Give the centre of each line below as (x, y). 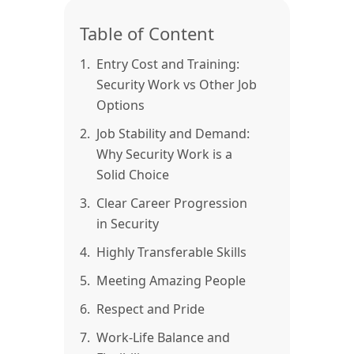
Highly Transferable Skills (171, 252)
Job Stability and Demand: (173, 134)
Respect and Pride (151, 309)
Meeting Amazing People (171, 281)
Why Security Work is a (164, 154)
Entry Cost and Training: (168, 64)
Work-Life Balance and (163, 338)
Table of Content (147, 34)
